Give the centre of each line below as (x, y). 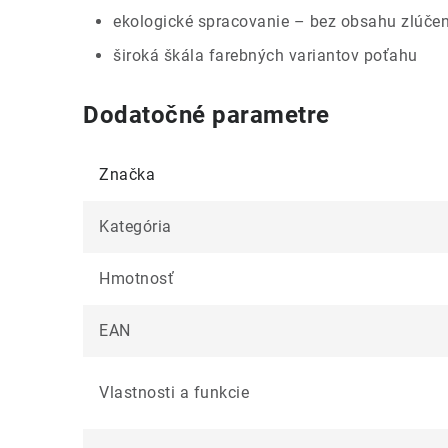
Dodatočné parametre (206, 114)
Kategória (135, 226)
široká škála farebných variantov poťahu (265, 55)
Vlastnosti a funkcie (174, 392)
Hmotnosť (136, 278)
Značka (127, 174)
